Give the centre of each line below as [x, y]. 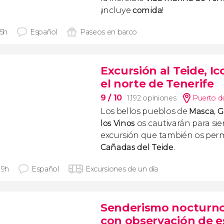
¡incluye [117, 10]
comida [147, 10]
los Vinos [118, 123]
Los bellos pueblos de [145, 111]
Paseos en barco [108, 32]
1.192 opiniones [152, 98]
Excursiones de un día [122, 169]
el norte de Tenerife [157, 84]
